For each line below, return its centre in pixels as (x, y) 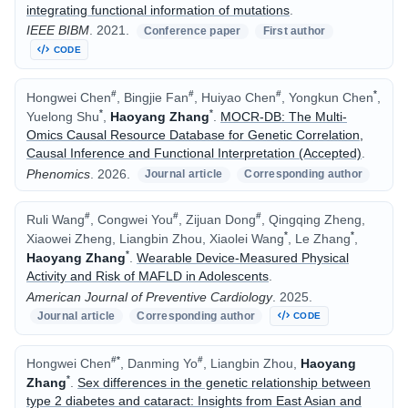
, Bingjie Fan (153, 97)
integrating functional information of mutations (158, 10)
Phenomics (58, 173)
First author (294, 31)
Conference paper (192, 31)
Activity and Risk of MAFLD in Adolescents (148, 275)
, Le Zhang (319, 239)
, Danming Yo (159, 364)
